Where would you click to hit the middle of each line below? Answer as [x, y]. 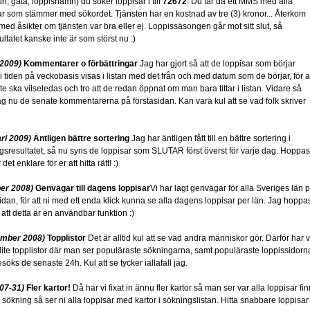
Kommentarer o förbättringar [81, 64]
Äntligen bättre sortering [81, 138]
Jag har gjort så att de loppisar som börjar [217, 64]
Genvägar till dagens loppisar [93, 188]
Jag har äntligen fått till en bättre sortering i [210, 138]
